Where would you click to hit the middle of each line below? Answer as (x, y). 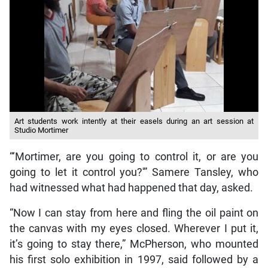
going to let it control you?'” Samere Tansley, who (134, 172)
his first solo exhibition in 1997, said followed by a (134, 259)
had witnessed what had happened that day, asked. (131, 188)
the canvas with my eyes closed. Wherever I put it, (134, 228)
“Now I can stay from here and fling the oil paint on (134, 213)
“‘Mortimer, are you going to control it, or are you (134, 156)
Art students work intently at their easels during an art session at (134, 121)
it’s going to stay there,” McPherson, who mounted (134, 244)
